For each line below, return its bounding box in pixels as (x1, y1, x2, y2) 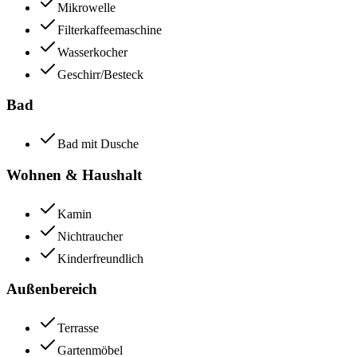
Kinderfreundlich (57, 251, 143, 265)
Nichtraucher (57, 229, 123, 243)
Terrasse (57, 320, 99, 335)
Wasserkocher (57, 45, 127, 59)
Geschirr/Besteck (57, 67, 143, 81)
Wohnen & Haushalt (6, 166, 142, 183)
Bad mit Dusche (57, 137, 139, 151)
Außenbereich (6, 280, 97, 298)
